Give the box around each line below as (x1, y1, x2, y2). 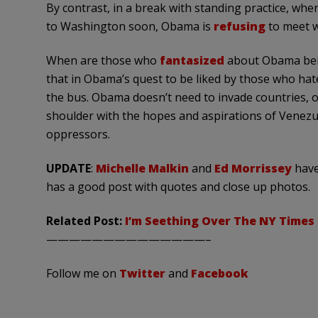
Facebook (190, 265, 248, 281)
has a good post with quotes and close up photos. (45, 179, 310, 194)
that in (45, 71, 84, 87)
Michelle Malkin (95, 160, 189, 176)
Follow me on (45, 265, 119, 281)
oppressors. (45, 126, 110, 142)
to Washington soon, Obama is (45, 18, 214, 34)
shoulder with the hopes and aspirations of (45, 108, 279, 124)
